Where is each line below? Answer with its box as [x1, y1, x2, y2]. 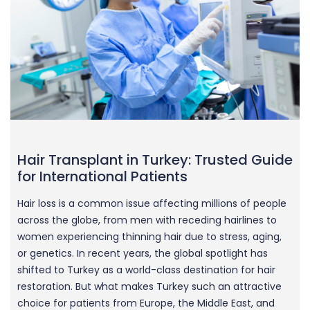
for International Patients [17, 166, 188, 186]
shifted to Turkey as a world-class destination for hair [17, 262, 275, 277]
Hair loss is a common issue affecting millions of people [17, 196, 286, 210]
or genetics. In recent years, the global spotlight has [17, 246, 268, 260]
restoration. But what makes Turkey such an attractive [17, 279, 282, 293]
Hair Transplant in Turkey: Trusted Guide [17, 149, 293, 170]
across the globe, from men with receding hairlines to [17, 212, 277, 227]
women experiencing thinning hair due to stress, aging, [17, 229, 282, 244]
